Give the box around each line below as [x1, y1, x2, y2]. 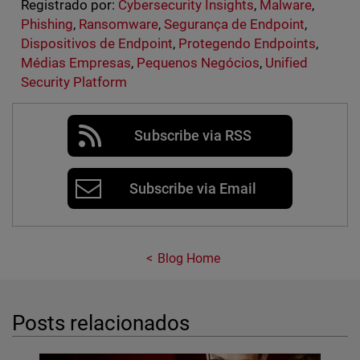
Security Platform [20, 74, 127, 91]
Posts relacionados [12, 310, 190, 335]
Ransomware [78, 16, 158, 33]
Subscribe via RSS [134, 127, 252, 145]
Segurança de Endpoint [163, 16, 305, 33]
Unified [265, 55, 309, 72]
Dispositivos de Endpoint [20, 35, 173, 52]
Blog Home [157, 251, 221, 267]
